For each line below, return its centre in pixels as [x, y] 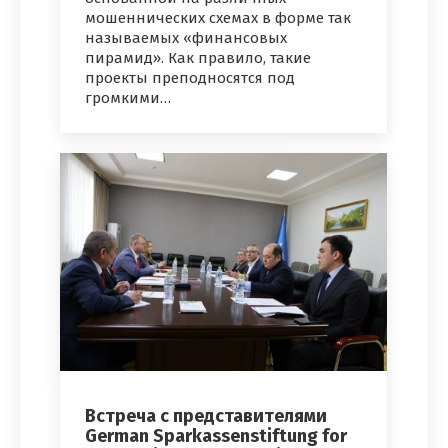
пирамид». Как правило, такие [198, 58]
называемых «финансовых [186, 38]
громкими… [128, 98]
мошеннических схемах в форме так [218, 18]
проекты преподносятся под [190, 78]
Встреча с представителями [206, 416]
